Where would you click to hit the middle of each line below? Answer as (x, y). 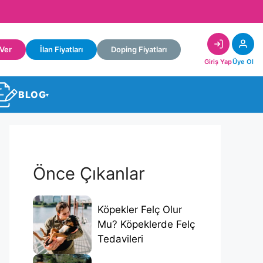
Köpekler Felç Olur (140, 210)
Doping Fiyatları (139, 50)
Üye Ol (243, 62)
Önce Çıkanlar (89, 173)
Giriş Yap (218, 62)
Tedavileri (120, 239)
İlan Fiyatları (61, 50)
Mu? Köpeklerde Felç (146, 225)
